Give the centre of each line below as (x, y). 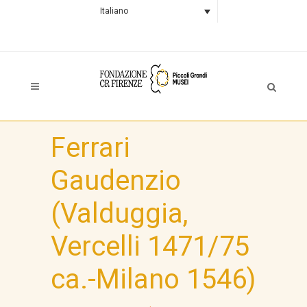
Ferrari (90, 148)
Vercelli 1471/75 (150, 246)
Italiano (114, 11)
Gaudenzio (116, 181)
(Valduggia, (119, 213)
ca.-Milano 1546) (153, 279)
